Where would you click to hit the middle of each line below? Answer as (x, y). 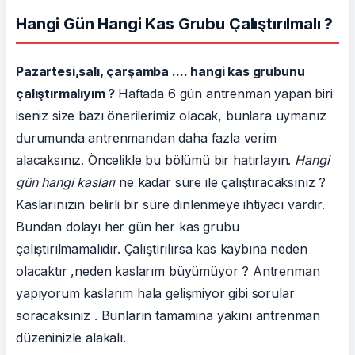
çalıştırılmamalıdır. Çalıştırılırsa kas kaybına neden (162, 249)
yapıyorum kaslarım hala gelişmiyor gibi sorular (155, 293)
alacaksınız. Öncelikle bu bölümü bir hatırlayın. (156, 160)
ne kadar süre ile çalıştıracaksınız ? (221, 182)
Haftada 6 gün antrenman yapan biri (225, 94)
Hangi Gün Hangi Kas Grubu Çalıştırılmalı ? (175, 24)
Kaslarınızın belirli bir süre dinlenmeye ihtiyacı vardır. (170, 204)
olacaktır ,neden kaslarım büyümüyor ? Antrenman (168, 271)
